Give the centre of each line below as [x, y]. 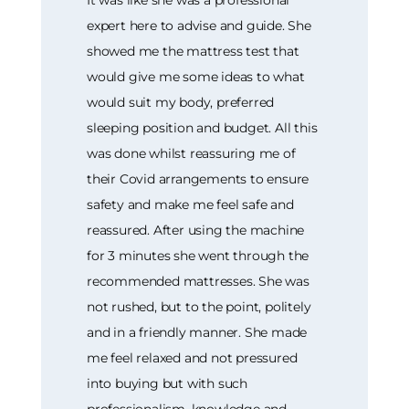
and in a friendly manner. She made [197, 332]
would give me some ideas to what [196, 76]
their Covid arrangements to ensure [198, 178]
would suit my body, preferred [181, 102]
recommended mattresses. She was [198, 281]
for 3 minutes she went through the [198, 255]
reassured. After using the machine [196, 230]
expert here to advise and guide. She [199, 25]
